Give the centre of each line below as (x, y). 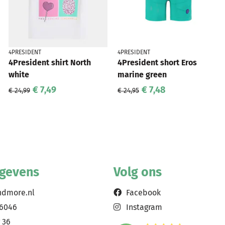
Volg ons (137, 172)
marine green (142, 75)
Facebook (143, 193)
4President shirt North (49, 63)
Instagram (144, 207)
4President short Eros (157, 63)
